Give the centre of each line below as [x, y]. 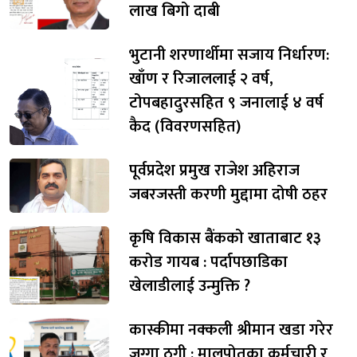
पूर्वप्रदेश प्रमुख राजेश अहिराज [214, 170]
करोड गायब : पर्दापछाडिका [208, 262]
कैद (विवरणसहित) [185, 126]
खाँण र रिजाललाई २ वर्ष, [201, 78]
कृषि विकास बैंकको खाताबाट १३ [225, 238]
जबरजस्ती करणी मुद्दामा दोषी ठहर [228, 194]
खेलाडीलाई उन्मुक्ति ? [190, 286]
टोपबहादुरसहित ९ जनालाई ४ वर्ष [226, 102]
